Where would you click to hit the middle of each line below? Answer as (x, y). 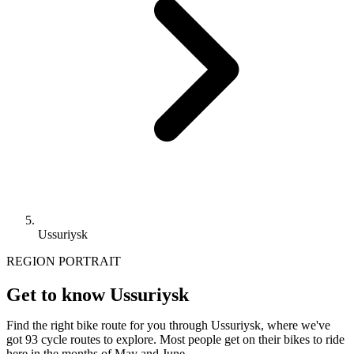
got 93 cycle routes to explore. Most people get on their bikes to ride (175, 339)
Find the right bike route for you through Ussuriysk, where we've (168, 325)
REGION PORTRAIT (64, 261)
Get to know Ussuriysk (98, 294)
